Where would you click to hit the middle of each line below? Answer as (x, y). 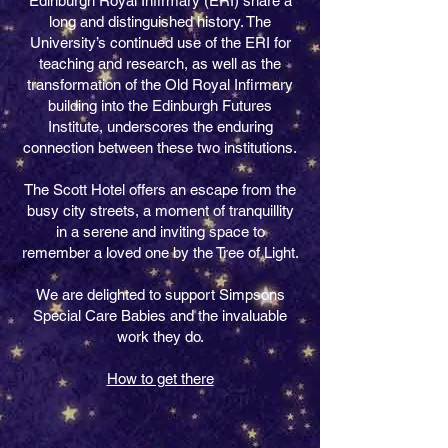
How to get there (160, 379)
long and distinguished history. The (160, 22)
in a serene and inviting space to (160, 232)
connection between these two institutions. (160, 148)
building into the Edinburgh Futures (160, 106)
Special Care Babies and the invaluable (160, 316)
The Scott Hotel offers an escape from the (160, 190)
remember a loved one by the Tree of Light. (160, 253)
